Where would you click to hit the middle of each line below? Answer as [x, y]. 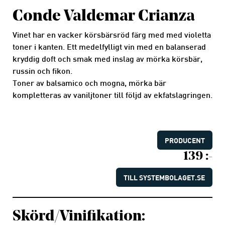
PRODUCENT [185, 140]
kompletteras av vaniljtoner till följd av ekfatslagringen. [113, 96]
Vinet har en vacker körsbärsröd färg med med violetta [112, 36]
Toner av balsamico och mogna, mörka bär [89, 84]
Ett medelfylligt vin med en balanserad [136, 48]
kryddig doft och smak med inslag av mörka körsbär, [107, 60]
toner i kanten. [40, 48]
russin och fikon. [42, 72]
